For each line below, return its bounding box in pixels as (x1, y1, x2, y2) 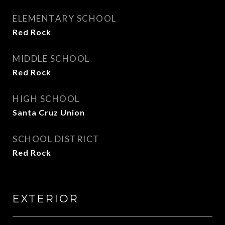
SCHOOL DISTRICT (13, 134, 100, 144)
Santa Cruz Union (13, 107, 85, 117)
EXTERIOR (13, 192, 79, 205)
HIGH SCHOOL (13, 93, 80, 104)
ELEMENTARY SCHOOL (13, 13, 117, 24)
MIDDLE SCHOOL (13, 53, 90, 64)
